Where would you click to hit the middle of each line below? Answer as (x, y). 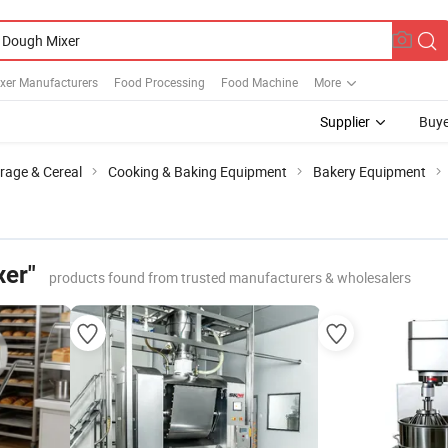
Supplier (345, 121)
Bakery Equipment (369, 171)
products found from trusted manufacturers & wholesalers (230, 277)
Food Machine (259, 81)
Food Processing (159, 81)
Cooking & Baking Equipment (197, 171)
